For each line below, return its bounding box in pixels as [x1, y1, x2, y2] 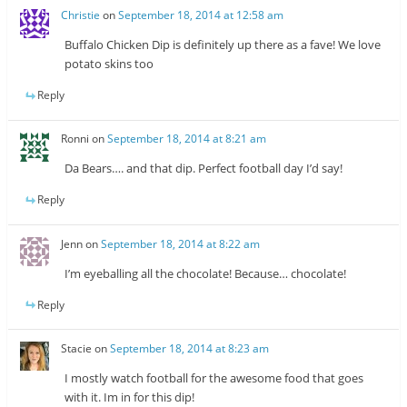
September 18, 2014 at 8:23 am [110, 340, 270, 356]
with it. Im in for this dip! [65, 388, 195, 405]
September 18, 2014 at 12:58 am [118, 6, 284, 23]
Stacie [61, 340, 93, 356]
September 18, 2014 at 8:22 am [101, 235, 261, 252]
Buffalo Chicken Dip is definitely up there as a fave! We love [65, 35, 382, 53]
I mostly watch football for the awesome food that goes [65, 369, 364, 386]
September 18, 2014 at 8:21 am [107, 131, 267, 147]
